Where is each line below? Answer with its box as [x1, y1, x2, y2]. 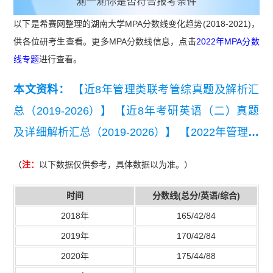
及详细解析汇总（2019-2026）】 [13, 126, 177, 139]
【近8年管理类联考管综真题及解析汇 [73, 83, 260, 96]
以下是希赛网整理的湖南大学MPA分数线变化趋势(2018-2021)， [13, 19, 260, 29]
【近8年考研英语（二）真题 [115, 105, 260, 118]
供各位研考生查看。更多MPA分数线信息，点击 [13, 37, 196, 47]
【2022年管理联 [179, 126, 260, 139]
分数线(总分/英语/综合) [152, 190, 241, 200]
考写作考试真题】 [13, 147, 102, 160]
